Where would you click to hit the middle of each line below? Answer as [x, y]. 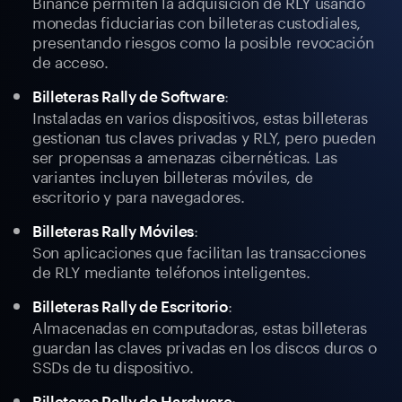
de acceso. [70, 61]
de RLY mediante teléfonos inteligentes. [171, 271]
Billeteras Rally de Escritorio [130, 306]
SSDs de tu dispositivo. [113, 366]
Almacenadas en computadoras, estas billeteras [200, 326]
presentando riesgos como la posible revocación [203, 41]
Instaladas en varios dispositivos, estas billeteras [200, 116]
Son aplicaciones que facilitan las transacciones [199, 251]
